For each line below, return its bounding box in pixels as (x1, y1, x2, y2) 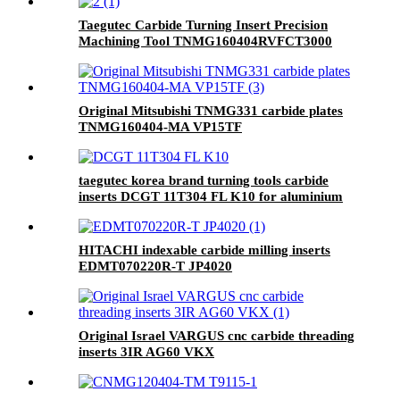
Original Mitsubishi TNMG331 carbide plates (79, 103, 343, 118)
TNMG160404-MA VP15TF (79, 119, 242, 134)
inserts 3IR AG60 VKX (79, 344, 214, 359)
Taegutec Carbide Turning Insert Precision (79, 17, 328, 32)
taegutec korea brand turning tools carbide (79, 172, 329, 187)
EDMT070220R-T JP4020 (79, 258, 232, 273)
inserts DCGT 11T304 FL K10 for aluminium (79, 188, 343, 204)
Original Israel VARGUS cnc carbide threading (79, 328, 354, 343)
